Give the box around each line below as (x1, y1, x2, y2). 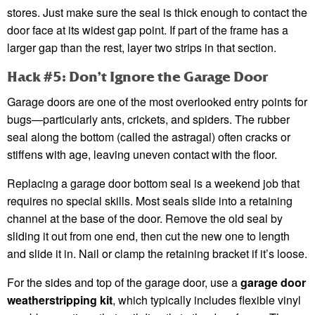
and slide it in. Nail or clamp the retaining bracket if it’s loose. (7, 245, 307, 262)
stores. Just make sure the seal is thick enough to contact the (7, 4, 307, 21)
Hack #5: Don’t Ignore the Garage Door (7, 68, 268, 86)
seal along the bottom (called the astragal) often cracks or (7, 129, 290, 146)
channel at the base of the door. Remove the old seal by (7, 210, 283, 227)
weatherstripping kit (7, 292, 112, 309)
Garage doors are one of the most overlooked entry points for (7, 94, 307, 110)
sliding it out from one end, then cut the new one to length (7, 228, 290, 245)
